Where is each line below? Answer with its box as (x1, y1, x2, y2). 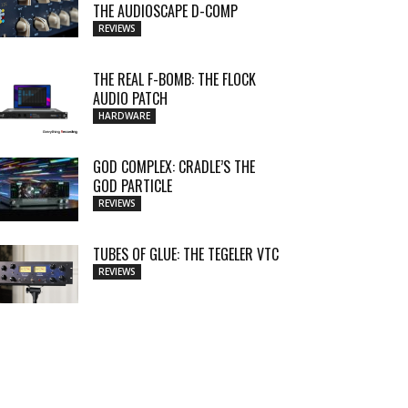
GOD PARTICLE (93, 175, 172, 197)
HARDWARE (98, 109, 150, 122)
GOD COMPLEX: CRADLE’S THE (93, 156, 255, 178)
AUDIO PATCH (93, 87, 168, 109)
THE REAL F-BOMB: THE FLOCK (93, 68, 256, 90)
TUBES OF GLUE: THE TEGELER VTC (93, 243, 279, 265)
